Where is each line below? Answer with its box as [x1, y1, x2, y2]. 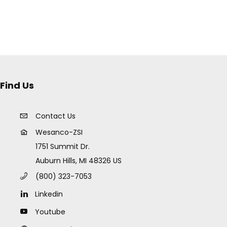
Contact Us [35, 111, 75, 121]
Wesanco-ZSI [35, 127, 83, 137]
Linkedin [34, 189, 63, 199]
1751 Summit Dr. [35, 141, 90, 152]
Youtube [34, 207, 65, 217]
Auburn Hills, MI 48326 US [35, 156, 122, 166]
